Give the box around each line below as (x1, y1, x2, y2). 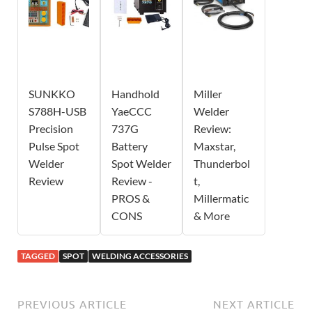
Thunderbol (194, 157, 251, 171)
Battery (111, 139, 148, 153)
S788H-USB (29, 104, 86, 118)
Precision (29, 122, 73, 136)
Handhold (111, 87, 159, 101)
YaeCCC (111, 104, 152, 118)
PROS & (111, 192, 150, 205)
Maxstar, (194, 139, 236, 153)
